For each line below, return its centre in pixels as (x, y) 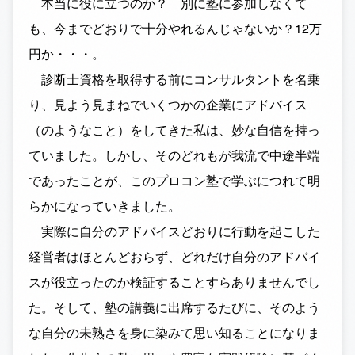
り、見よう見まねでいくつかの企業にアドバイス (168, 104)
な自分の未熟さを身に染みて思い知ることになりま (174, 332)
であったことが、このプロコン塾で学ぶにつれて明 (174, 180)
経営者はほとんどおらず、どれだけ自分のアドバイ (174, 256)
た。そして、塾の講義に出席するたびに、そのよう (174, 307)
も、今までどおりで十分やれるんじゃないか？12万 (175, 28)
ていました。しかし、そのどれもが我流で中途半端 (174, 155)
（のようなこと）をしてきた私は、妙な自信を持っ (174, 130)
